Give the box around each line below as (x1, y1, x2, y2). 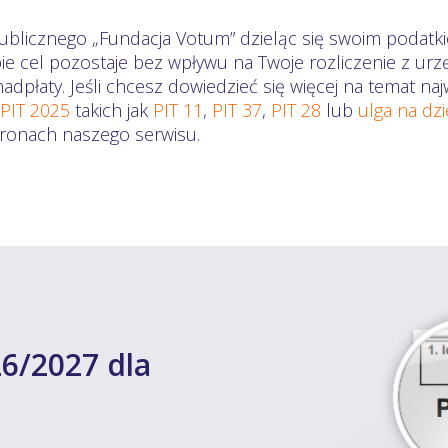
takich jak (70, 97, 153, 122)
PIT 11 (153, 97, 203, 122)
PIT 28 (271, 97, 321, 122)
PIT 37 (212, 97, 262, 122)
